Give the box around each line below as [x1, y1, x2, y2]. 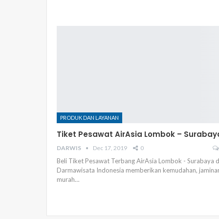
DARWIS [57, 144, 82, 152]
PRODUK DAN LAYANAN [60, 114, 119, 121]
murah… [57, 175, 79, 183]
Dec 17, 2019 [93, 144, 127, 152]
